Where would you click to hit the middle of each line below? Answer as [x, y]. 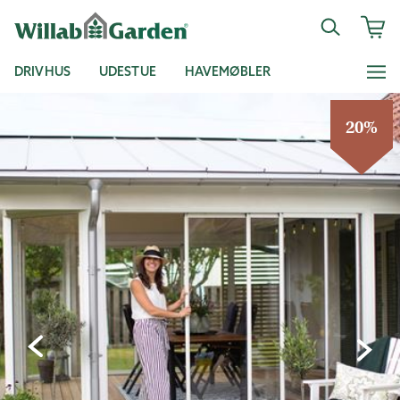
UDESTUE [127, 71]
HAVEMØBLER [228, 71]
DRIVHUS [42, 71]
